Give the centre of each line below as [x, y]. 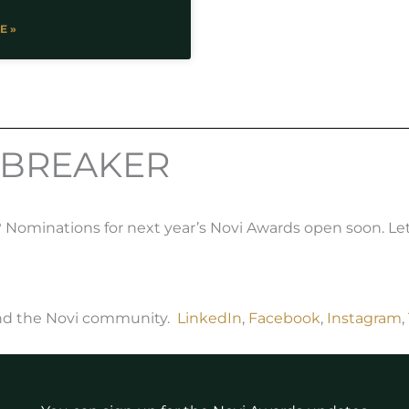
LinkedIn [210, 319]
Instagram [364, 319]
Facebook [284, 319]
